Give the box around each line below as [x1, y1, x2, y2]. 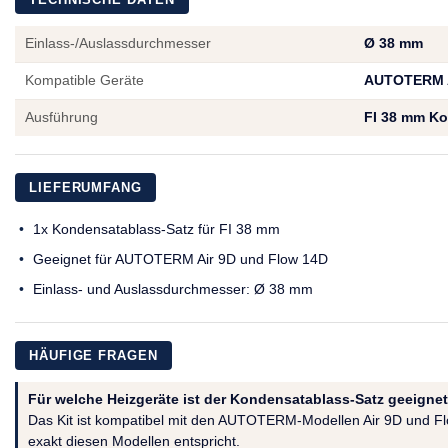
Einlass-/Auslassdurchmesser [25, 35, 211, 51]
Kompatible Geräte [25, 72, 144, 88]
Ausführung [25, 109, 98, 125]
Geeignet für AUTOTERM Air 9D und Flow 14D [33, 250, 328, 267]
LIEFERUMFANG [29, 179, 142, 195]
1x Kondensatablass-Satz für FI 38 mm [33, 220, 280, 237]
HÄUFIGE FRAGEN [29, 347, 158, 363]
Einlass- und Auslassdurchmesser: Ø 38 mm [33, 280, 313, 297]
